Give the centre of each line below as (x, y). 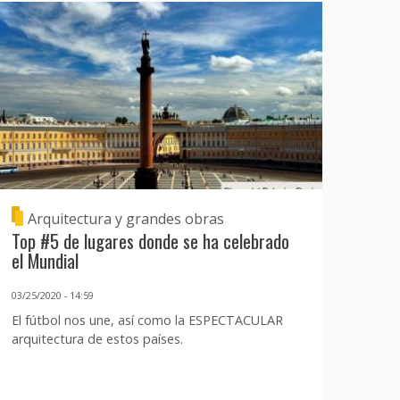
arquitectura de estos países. (97, 339)
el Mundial (45, 261)
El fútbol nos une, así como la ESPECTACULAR (147, 321)
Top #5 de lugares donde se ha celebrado (150, 241)
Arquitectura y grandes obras (125, 218)
